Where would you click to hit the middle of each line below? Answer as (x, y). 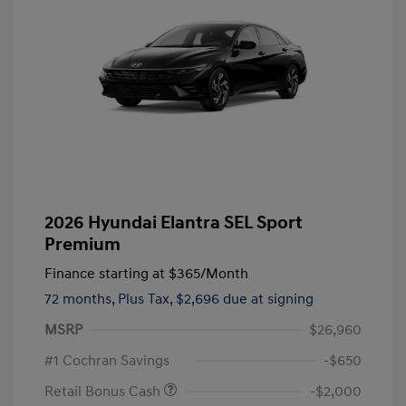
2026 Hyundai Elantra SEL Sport (174, 223)
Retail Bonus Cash (104, 392)
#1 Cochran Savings (107, 361)
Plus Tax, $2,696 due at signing (216, 300)
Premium (82, 245)
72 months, (81, 300)
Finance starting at (105, 274)
